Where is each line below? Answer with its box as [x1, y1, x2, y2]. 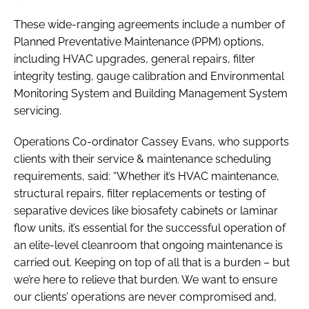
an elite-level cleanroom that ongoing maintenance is [14, 238, 283, 252]
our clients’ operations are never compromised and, [14, 290, 277, 303]
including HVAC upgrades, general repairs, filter [14, 52, 255, 66]
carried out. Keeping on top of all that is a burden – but [14, 255, 290, 269]
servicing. [14, 103, 61, 117]
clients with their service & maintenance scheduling [14, 152, 271, 166]
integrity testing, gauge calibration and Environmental [14, 69, 284, 83]
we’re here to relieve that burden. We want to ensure [14, 272, 277, 286]
